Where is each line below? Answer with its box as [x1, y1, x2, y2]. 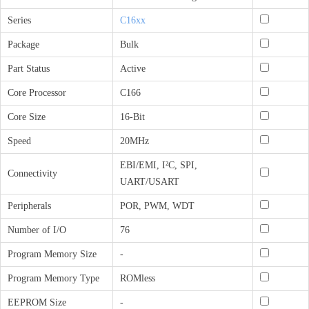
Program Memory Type [8, 273, 99, 283]
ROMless [120, 273, 155, 283]
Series [8, 15, 31, 26]
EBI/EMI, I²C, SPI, [120, 160, 197, 170]
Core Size [8, 112, 46, 122]
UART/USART [120, 177, 179, 187]
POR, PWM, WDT [120, 201, 195, 211]
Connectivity [8, 168, 57, 179]
